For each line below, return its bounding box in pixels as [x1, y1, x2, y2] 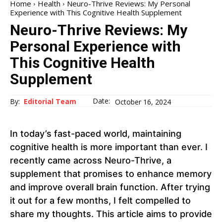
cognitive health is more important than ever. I [10, 142, 208, 153]
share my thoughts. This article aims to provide [10, 209, 212, 220]
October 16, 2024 [115, 97, 171, 107]
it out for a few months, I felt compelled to [10, 195, 191, 206]
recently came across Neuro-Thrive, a [10, 155, 171, 166]
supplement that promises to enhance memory [10, 168, 212, 179]
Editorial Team [24, 97, 76, 107]
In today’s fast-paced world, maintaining [10, 128, 181, 139]
